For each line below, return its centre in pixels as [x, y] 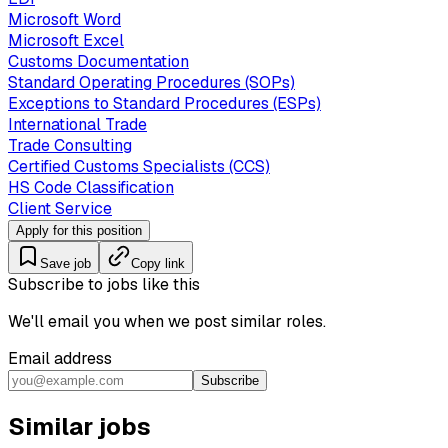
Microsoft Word [64, 20]
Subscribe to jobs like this [104, 285]
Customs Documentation [98, 62]
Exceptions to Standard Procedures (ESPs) [164, 104]
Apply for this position [79, 231]
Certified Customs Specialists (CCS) [139, 167]
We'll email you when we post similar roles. [167, 322]
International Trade [77, 125]
